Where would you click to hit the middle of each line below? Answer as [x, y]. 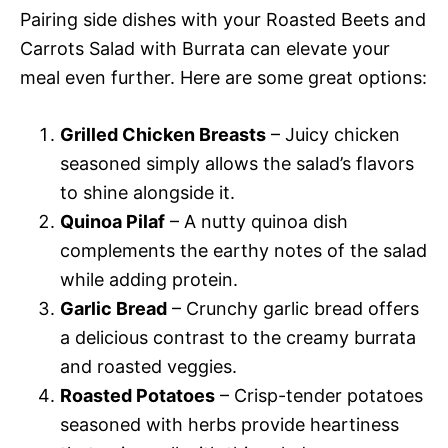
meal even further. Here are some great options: [223, 77]
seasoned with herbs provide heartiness [229, 424]
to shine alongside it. [147, 192]
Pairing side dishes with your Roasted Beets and [223, 19]
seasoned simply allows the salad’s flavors [237, 163]
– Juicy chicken [333, 134]
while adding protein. [149, 279]
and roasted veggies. [148, 366]
